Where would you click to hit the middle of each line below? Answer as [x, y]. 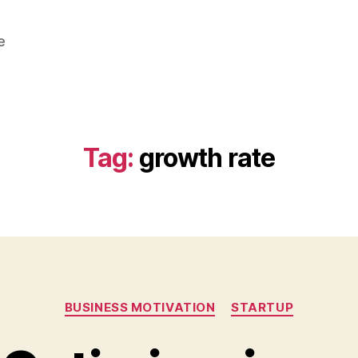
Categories [214, 300]
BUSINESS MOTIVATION [140, 307]
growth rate [207, 158]
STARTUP [263, 307]
